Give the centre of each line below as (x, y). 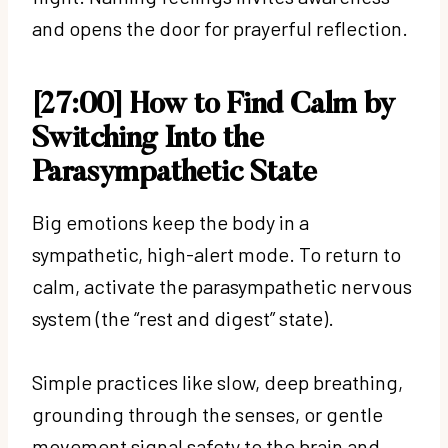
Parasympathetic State (174, 173)
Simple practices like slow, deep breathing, (217, 381)
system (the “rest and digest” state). (185, 317)
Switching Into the (148, 139)
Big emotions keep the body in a (170, 221)
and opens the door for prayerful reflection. (222, 27)
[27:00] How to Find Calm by (213, 105)
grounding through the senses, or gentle (207, 413)
